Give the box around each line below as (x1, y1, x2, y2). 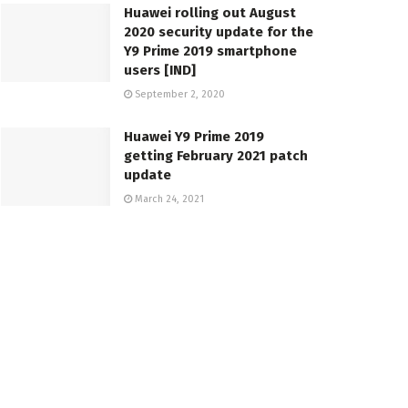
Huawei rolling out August (124, 5, 296, 22)
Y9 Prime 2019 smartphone (124, 43, 297, 60)
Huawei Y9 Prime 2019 (124, 128, 264, 146)
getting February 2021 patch (124, 148, 308, 165)
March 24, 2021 (132, 193, 204, 206)
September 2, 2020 (132, 88, 225, 101)
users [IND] (124, 62, 196, 79)
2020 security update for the (124, 24, 313, 41)
